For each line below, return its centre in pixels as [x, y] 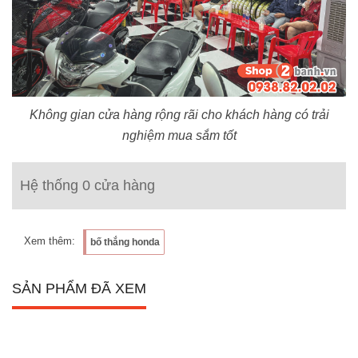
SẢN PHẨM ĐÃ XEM [79, 288]
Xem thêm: [50, 241]
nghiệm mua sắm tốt [179, 135]
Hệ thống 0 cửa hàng [88, 185]
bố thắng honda [125, 242]
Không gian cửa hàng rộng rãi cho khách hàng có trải [179, 114]
